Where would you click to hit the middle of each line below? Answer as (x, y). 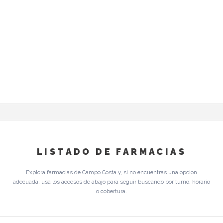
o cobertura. (111, 191)
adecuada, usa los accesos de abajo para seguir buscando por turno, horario (111, 181)
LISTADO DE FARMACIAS (111, 152)
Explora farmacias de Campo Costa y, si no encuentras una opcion (111, 172)
